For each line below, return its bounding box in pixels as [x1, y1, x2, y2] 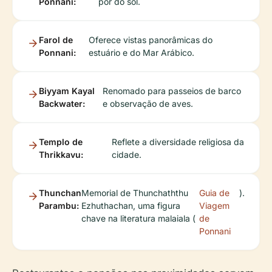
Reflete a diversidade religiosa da [112, 136, 245, 147]
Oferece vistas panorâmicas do [88, 34, 212, 45]
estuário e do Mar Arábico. [88, 47, 194, 58]
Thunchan [39, 187, 81, 198]
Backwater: [39, 98, 85, 109]
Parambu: [39, 200, 79, 211]
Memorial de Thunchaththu [81, 187, 188, 198]
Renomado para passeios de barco [103, 85, 242, 96]
